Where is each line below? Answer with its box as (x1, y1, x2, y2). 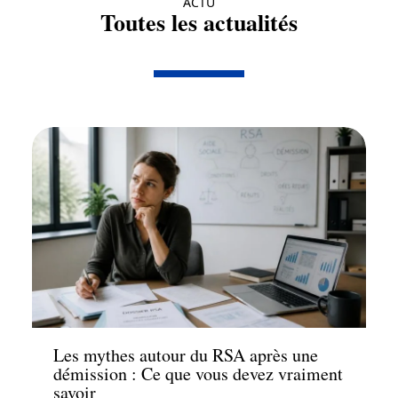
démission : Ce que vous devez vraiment (53, 361, 343, 386)
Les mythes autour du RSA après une (53, 342, 318, 367)
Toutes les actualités (100, 5, 298, 39)
